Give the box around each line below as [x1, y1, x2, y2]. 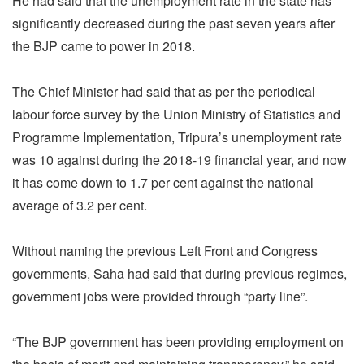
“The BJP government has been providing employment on [12, 331, 344, 351]
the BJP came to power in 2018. [12, 36, 195, 55]
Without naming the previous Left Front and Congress [12, 240, 318, 260]
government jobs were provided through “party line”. [12, 286, 308, 305]
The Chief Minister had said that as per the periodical [12, 81, 315, 101]
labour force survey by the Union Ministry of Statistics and [12, 104, 340, 123]
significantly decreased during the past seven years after [12, 13, 335, 32]
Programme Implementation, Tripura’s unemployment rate [12, 127, 342, 146]
